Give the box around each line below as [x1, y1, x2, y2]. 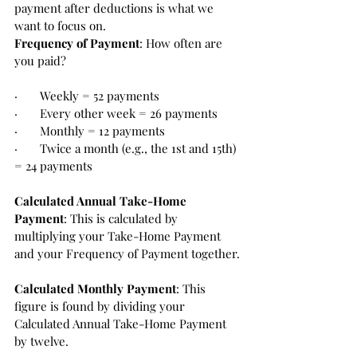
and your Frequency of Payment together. [14, 245, 240, 261]
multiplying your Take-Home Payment [14, 227, 224, 244]
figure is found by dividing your [14, 297, 188, 314]
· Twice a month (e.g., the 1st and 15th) [14, 139, 239, 156]
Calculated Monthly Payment [14, 280, 176, 296]
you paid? [14, 52, 69, 69]
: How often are [139, 34, 226, 51]
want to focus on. [14, 17, 106, 33]
